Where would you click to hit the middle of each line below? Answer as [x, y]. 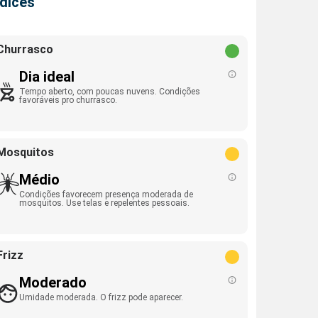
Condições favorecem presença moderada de [106, 194]
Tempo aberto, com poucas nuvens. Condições [110, 92]
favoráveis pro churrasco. [68, 100]
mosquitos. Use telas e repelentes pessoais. [104, 203]
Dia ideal [47, 77]
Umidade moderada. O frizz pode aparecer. [101, 297]
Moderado [53, 283]
